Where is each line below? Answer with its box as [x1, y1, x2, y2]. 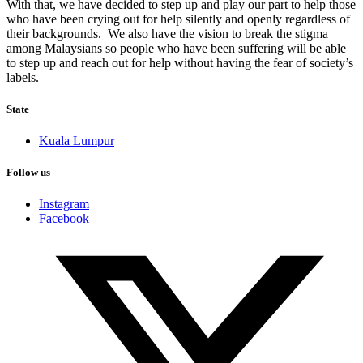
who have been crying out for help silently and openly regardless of [6, 11, 350, 26]
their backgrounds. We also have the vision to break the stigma [6, 26, 328, 41]
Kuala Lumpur [39, 133, 114, 147]
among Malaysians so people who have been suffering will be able [6, 41, 346, 55]
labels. [6, 70, 39, 84]
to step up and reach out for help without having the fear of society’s [6, 55, 353, 70]
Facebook [39, 211, 89, 226]
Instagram [39, 197, 89, 211]
